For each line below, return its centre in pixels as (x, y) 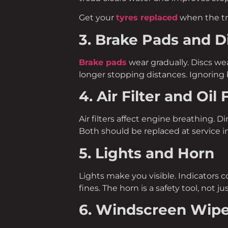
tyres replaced (147, 18)
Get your (97, 18)
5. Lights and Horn (146, 153)
